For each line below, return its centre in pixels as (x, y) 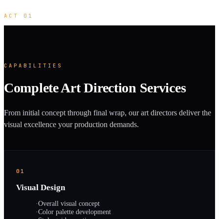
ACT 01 (19, 16)
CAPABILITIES (33, 65)
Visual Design (41, 188)
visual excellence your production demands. (71, 125)
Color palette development (75, 212)
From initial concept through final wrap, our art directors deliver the (108, 113)
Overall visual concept (69, 204)
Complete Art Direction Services (95, 88)
